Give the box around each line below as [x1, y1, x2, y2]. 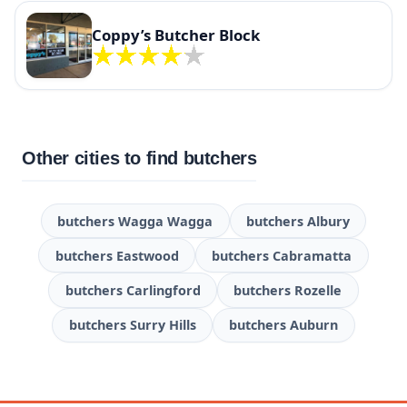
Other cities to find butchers [22, 147, 257, 168]
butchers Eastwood [55, 246, 179, 264]
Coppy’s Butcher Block [92, 25, 260, 46]
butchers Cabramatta [212, 246, 352, 264]
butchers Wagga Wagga [57, 212, 213, 230]
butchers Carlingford [65, 282, 201, 300]
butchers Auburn [229, 316, 339, 334]
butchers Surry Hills [68, 316, 196, 334]
